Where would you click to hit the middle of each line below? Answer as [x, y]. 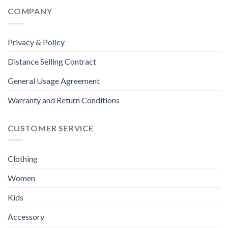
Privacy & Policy [36, 42]
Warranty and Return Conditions [64, 100]
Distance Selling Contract [52, 61]
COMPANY [30, 11]
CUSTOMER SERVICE [51, 128]
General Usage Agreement [54, 80]
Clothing [23, 159]
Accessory [26, 217]
